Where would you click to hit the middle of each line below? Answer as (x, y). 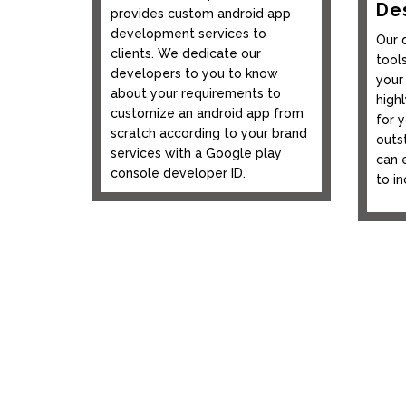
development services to (188, 34)
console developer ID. (178, 174)
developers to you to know (194, 74)
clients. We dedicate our (186, 54)
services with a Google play (196, 154)
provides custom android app (201, 14)
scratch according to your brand (209, 134)
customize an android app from (207, 114)
